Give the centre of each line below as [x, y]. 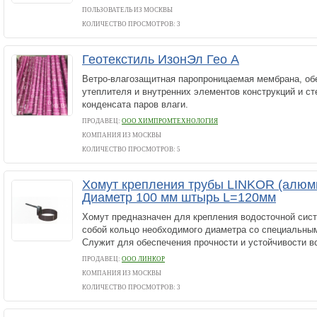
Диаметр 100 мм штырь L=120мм [179, 197]
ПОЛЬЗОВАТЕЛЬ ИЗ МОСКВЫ [127, 10]
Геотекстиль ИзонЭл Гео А [161, 59]
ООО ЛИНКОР [143, 259]
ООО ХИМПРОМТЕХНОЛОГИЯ [170, 121]
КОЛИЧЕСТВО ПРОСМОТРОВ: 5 [131, 149]
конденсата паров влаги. [135, 104]
